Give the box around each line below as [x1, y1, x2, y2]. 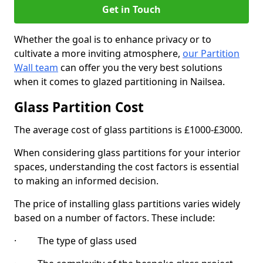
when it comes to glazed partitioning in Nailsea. [14, 75, 225, 88]
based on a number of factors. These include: [14, 211, 215, 224]
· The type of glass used [14, 234, 137, 247]
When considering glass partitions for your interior [14, 146, 241, 159]
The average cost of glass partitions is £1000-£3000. [14, 123, 242, 136]
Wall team [14, 61, 58, 74]
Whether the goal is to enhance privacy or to [14, 33, 211, 46]
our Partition [183, 47, 240, 60]
